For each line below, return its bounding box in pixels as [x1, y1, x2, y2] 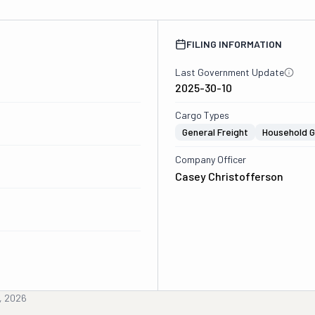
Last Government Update [174, 66, 284, 78]
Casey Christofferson [174, 169, 283, 183]
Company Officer [174, 153, 246, 165]
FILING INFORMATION [186, 38, 282, 50]
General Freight [181, 126, 248, 138]
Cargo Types [174, 109, 229, 121]
